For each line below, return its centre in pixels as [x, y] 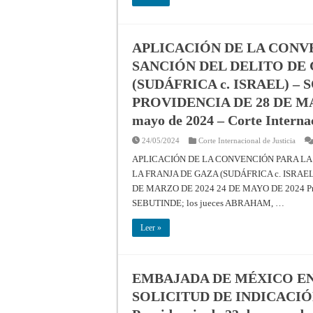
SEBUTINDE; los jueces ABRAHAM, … [208, 203]
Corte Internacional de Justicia [247, 140]
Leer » [151, 227]
